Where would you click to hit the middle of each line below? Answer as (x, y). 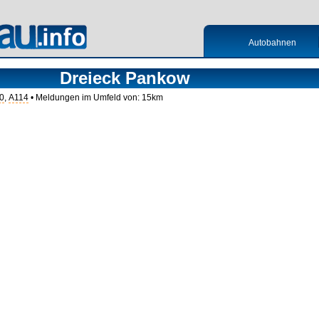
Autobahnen (272, 43)
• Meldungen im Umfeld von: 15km (96, 98)
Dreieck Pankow (125, 78)
